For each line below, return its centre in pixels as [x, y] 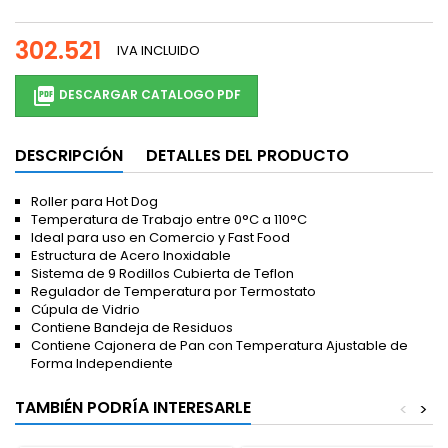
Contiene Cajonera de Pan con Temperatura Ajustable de [219, 346]
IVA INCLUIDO [158, 51]
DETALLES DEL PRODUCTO [247, 156]
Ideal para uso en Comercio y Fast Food [160, 238]
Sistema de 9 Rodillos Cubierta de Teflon [162, 274]
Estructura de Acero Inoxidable [131, 256]
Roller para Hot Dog [94, 202]
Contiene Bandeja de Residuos [132, 328]
